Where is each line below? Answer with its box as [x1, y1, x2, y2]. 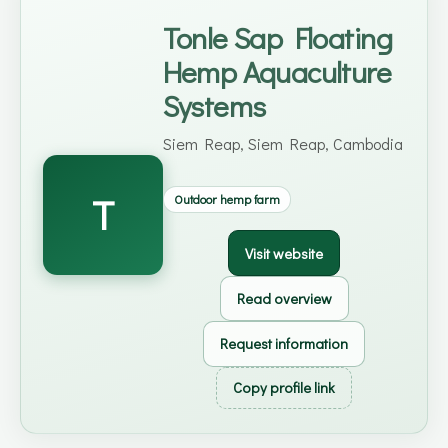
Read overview [236, 288, 332, 308]
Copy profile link [233, 377, 335, 397]
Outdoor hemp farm [173, 191, 280, 208]
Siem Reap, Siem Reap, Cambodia [162, 132, 403, 154]
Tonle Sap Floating [162, 18, 392, 58]
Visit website [245, 243, 323, 263]
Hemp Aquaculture [162, 52, 392, 92]
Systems [162, 86, 266, 126]
